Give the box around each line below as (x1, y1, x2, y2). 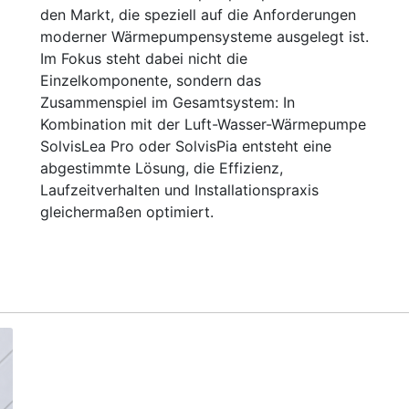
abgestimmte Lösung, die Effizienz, (40, 159, 283, 177)
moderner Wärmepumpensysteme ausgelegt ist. (40, 27, 369, 46)
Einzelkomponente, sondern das (40, 71, 261, 89)
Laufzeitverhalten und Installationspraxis (40, 181, 319, 199)
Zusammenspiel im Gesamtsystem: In (40, 93, 295, 111)
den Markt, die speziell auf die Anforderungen (40, 5, 356, 24)
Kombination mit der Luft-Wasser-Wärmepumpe (40, 115, 366, 133)
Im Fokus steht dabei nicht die (40, 49, 247, 68)
